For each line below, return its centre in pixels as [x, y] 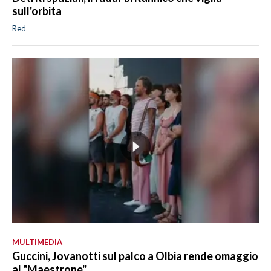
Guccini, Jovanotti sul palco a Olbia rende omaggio [135, 256]
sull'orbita [37, 11]
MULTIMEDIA [37, 242]
